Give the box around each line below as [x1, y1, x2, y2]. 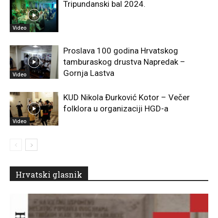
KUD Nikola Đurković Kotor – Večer [63, 92, 190, 102]
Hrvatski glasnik [16, 169, 82, 180]
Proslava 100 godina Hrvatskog [63, 45, 178, 55]
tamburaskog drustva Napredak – [63, 56, 185, 67]
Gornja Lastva [63, 68, 114, 78]
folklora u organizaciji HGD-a [63, 103, 168, 113]
